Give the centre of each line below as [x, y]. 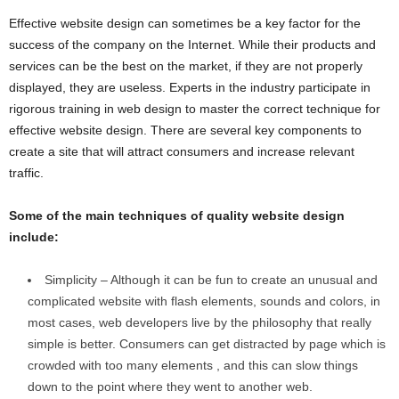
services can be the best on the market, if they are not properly [186, 65]
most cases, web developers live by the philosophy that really [199, 322]
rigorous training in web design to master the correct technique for [195, 108]
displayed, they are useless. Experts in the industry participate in [190, 87]
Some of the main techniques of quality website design [177, 215]
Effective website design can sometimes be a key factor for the [185, 23]
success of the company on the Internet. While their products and [192, 44]
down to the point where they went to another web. [170, 386]
